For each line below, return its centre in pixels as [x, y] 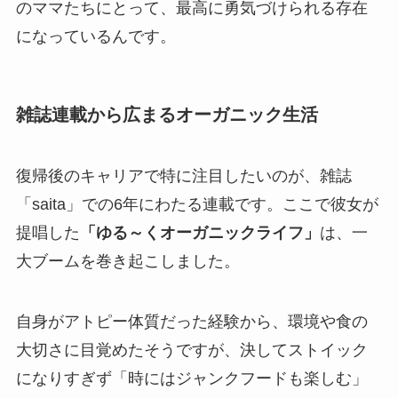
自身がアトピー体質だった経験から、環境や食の [191, 322]
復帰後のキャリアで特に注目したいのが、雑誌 [183, 176]
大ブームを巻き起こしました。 [127, 262]
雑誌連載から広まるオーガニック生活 [167, 114]
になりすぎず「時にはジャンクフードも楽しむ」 [191, 379]
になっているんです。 [96, 36]
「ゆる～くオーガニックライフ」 [199, 233]
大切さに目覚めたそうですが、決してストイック [191, 350]
